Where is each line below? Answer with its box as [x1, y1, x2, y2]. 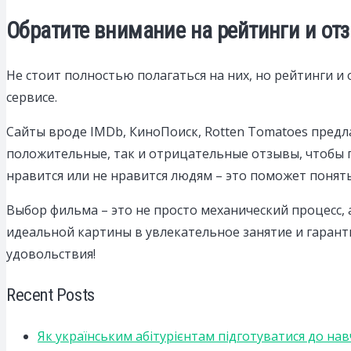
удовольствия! [6, 244, 96, 262]
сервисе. [6, 88, 57, 106]
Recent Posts [6, 284, 95, 305]
